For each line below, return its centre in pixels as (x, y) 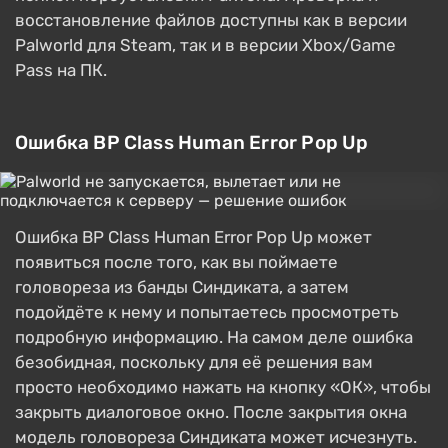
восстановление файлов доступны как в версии (211, 20)
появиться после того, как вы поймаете (176, 262)
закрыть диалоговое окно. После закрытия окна (211, 412)
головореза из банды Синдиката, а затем (182, 287)
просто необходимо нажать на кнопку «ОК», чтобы (223, 387)
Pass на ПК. (61, 70)
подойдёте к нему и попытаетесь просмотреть (207, 312)
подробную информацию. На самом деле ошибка (214, 337)
